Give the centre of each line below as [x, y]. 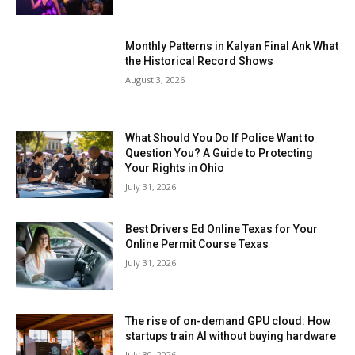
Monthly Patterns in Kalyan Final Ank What [232, 46]
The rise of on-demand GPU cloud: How [228, 321]
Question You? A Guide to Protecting [219, 153]
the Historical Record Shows [200, 61]
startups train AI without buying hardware [231, 336]
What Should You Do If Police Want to [220, 137]
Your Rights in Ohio [175, 168]
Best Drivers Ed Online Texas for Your [222, 229]
